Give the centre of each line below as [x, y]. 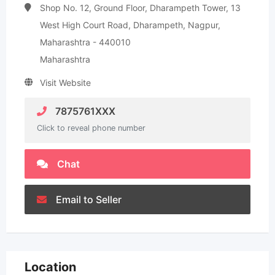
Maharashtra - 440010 [85, 42]
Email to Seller [89, 199]
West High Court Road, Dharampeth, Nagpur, [130, 25]
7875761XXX [84, 111]
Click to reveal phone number [91, 128]
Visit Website [65, 83]
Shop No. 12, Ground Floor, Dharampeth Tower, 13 [140, 8]
